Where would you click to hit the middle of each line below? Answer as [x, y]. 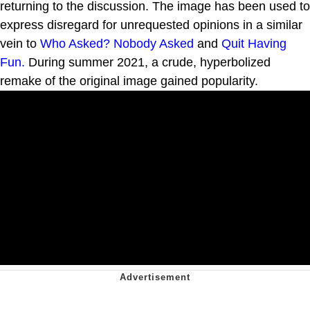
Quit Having [254, 43]
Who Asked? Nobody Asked [117, 43]
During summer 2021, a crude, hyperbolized [148, 62]
